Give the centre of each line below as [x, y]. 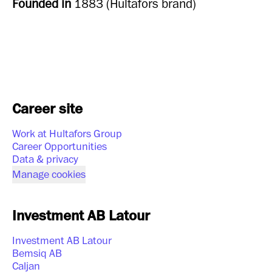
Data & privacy [45, 159]
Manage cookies [49, 175]
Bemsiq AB [37, 253]
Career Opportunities [59, 147]
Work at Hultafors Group [67, 134]
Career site [47, 109]
